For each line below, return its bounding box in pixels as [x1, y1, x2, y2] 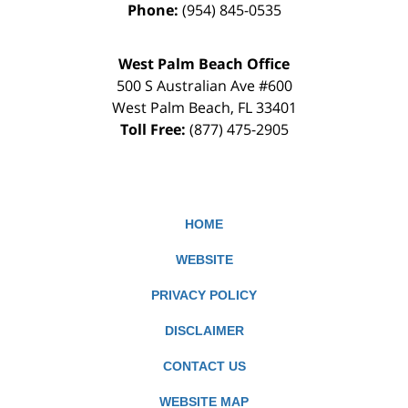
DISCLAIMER [164, 323, 244, 339]
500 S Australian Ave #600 [116, 76, 292, 97]
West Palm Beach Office [118, 54, 290, 75]
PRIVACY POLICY [151, 288, 257, 303]
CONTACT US [162, 359, 246, 374]
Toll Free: [119, 119, 189, 140]
